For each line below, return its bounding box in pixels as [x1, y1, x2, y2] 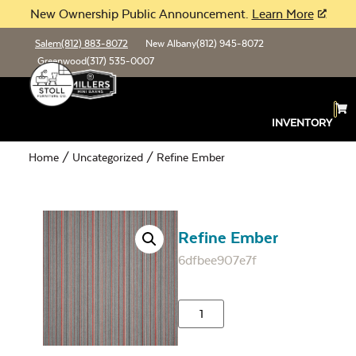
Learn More [251, 6, 314, 21]
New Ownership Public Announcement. [29, 6, 252, 21]
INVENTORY [272, 117, 333, 129]
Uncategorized [72, 151, 143, 164]
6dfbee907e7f [178, 253, 257, 268]
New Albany [145, 38, 196, 49]
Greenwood [37, 56, 87, 67]
